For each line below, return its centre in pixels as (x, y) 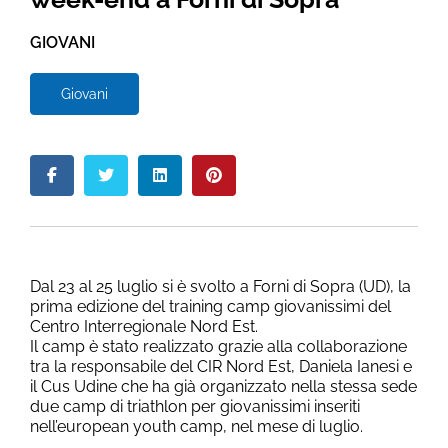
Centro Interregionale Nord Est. (144, 326)
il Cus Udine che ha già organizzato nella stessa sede (223, 386)
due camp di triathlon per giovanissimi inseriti (195, 406)
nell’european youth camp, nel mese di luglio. (196, 426)
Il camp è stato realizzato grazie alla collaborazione (218, 346)
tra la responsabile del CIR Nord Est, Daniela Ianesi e (221, 366)
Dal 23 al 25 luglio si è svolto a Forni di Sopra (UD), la (220, 286)
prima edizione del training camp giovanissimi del (210, 306)
